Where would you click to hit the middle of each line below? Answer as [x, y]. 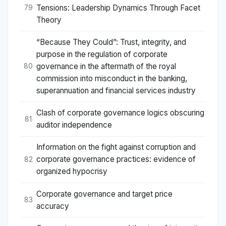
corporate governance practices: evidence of [116, 159]
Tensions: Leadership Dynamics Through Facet [118, 8]
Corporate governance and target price [104, 194]
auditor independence [74, 125]
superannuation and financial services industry [116, 90]
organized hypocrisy [72, 172]
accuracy [53, 206]
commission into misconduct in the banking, [112, 78]
